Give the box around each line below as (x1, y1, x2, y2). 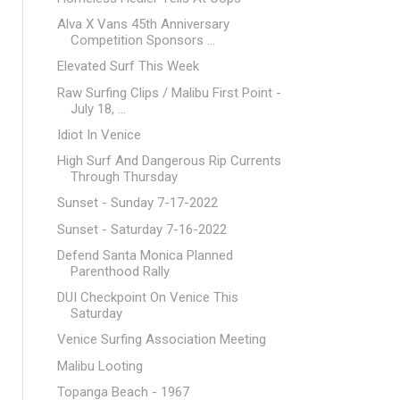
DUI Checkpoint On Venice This (56, 289, 238, 305)
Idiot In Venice (56, 126, 141, 143)
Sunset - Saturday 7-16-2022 (56, 221, 227, 237)
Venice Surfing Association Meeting (56, 331, 266, 348)
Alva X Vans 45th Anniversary (56, 16, 229, 32)
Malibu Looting (56, 357, 143, 374)
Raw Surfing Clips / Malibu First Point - (56, 84, 281, 101)
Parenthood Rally (70, 262, 170, 279)
